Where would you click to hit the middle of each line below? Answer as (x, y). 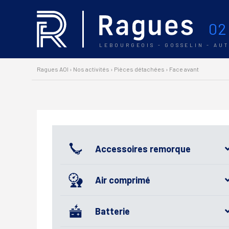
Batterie (112, 211)
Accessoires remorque (143, 148)
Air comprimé (123, 180)
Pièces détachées (139, 69)
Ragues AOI (53, 69)
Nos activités (91, 69)
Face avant (184, 69)
